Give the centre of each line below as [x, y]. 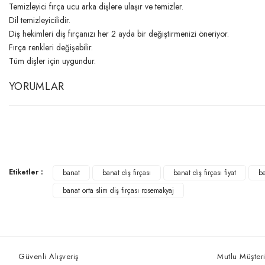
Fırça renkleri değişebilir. [51, 47]
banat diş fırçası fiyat [205, 173]
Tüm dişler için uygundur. [52, 61]
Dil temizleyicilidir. [40, 20]
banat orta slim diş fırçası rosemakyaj [118, 190]
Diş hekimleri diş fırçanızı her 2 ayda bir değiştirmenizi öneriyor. [119, 34]
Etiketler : [26, 172]
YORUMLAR [37, 86]
